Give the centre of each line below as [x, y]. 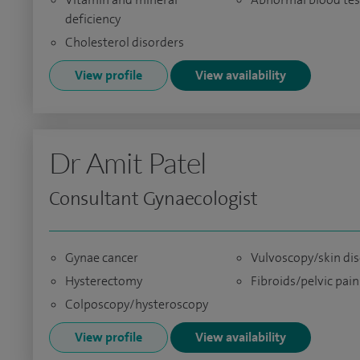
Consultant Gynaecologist [153, 198]
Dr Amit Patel [128, 162]
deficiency [93, 19]
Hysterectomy [104, 281]
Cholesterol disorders [125, 42]
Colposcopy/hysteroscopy [137, 304]
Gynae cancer [102, 258]
